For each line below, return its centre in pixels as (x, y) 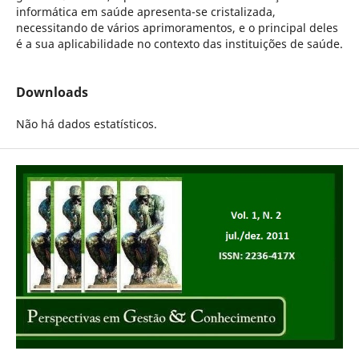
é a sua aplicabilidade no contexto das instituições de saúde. (179, 43)
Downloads (52, 93)
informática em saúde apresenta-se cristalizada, (145, 11)
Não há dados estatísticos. (86, 124)
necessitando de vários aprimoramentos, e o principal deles (177, 27)
